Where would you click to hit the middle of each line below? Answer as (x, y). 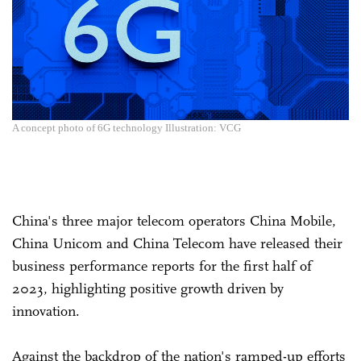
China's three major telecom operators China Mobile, (174, 220)
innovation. (46, 311)
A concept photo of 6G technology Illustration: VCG (127, 127)
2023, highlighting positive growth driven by (148, 288)
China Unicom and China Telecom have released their (177, 243)
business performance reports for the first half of (162, 266)
